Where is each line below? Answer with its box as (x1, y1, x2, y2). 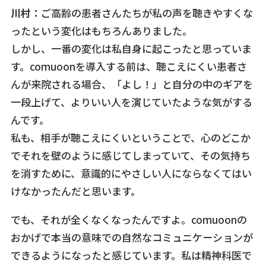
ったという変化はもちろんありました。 (10, 23, 192, 39)
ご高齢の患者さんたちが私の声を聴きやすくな (40, 5, 253, 21)
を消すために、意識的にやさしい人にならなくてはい (10, 166, 252, 181)
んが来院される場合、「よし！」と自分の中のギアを (10, 77, 253, 92)
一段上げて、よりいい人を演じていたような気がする (10, 94, 252, 110)
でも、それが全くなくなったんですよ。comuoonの (10, 212, 247, 227)
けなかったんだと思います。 (10, 183, 141, 199)
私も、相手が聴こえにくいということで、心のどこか (10, 130, 251, 145)
